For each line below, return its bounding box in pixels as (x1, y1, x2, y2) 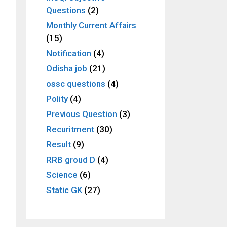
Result (46, 139, 71, 149)
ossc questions (46, 78, 105, 89)
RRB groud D (46, 154, 95, 165)
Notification (46, 48, 91, 58)
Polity (46, 93, 68, 104)
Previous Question (46, 108, 117, 119)
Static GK (46, 184, 82, 195)
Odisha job (46, 63, 87, 73)
